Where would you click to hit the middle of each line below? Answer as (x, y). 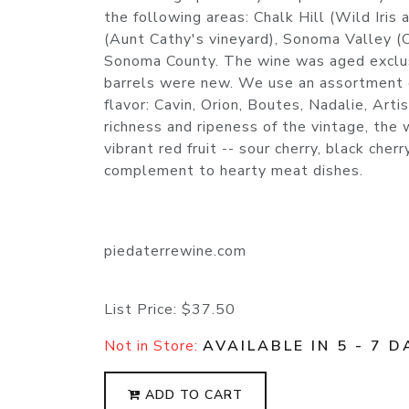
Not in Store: (153, 346)
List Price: (143, 310)
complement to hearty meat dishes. (234, 171)
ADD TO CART (192, 395)
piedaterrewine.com (175, 252)
